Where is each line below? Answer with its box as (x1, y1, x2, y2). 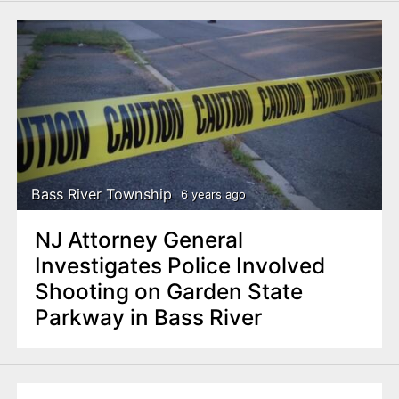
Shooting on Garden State (34, 278, 303, 305)
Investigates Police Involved (34, 252, 325, 280)
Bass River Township (31, 184, 173, 203)
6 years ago (180, 186, 246, 201)
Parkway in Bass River (34, 304, 262, 331)
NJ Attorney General (34, 226, 243, 254)
